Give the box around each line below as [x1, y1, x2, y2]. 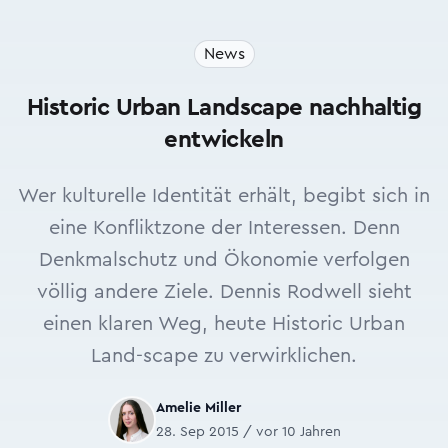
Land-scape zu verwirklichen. [91, 346, 357, 366]
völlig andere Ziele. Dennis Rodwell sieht [36, 282, 412, 302]
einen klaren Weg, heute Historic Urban [43, 314, 405, 334]
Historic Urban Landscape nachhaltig [27, 96, 421, 120]
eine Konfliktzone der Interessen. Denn [48, 218, 400, 238]
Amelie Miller [155, 401, 241, 415]
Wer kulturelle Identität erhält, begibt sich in [18, 186, 430, 206]
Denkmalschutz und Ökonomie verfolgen [38, 250, 410, 270]
